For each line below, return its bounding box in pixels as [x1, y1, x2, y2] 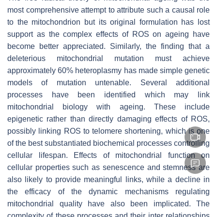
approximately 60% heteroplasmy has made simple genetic [7, 66, 210, 75]
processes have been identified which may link [7, 90, 210, 99]
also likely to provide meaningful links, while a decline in [7, 175, 210, 184]
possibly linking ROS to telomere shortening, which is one [7, 126, 210, 135]
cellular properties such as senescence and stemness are [7, 163, 210, 171]
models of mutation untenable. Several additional [7, 78, 210, 87]
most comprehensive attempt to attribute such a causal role [7, 5, 210, 14]
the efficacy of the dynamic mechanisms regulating [7, 187, 210, 196]
